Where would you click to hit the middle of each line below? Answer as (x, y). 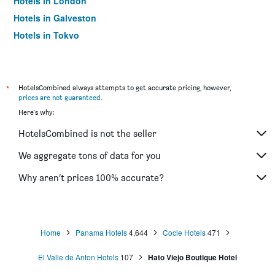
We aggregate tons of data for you (90, 155)
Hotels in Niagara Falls (61, 52)
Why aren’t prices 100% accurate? (91, 177)
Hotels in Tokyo (46, 35)
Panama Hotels (101, 232)
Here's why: (36, 112)
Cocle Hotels (184, 232)
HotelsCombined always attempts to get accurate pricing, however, (125, 87)
